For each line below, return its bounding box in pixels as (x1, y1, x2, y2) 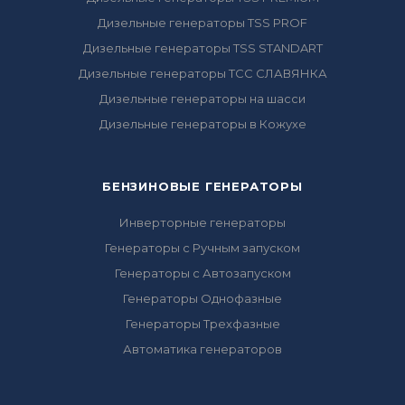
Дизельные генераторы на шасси (99, 91, 306, 106)
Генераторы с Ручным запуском (105, 240, 300, 255)
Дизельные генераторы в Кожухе (99, 117, 306, 131)
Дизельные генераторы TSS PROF (98, 15, 307, 30)
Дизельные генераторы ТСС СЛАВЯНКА (78, 66, 327, 80)
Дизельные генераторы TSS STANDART (82, 41, 323, 55)
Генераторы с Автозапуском (114, 266, 291, 280)
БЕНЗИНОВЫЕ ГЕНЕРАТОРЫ (102, 179, 303, 193)
